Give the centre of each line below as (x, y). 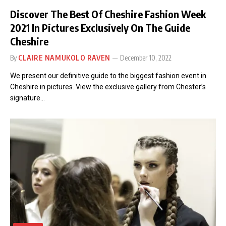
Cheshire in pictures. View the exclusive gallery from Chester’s (108, 87)
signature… (27, 98)
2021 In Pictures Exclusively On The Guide (100, 27)
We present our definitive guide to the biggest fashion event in (108, 75)
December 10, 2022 (146, 58)
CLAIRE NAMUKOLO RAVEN (64, 58)
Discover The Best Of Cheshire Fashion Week (108, 14)
